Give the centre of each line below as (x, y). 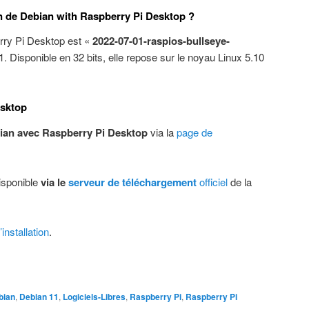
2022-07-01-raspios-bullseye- (161, 40)
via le (54, 182)
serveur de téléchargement (132, 182)
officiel (212, 181)
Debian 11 (39, 297)
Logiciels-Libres (94, 297)
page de (195, 132)
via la (162, 132)
